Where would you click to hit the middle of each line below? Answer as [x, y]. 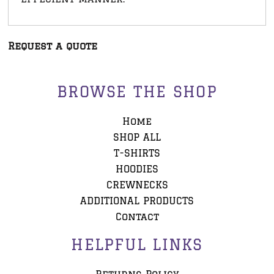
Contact [137, 217]
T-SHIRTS [137, 153]
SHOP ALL [137, 137]
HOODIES [137, 169]
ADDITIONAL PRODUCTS [137, 201]
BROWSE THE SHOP [137, 92]
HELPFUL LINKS [137, 245]
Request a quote [53, 46]
